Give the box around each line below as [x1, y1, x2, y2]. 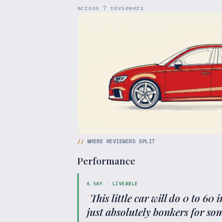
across [77, 4, 104, 11]
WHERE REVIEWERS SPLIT [87, 138, 155, 145]
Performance [77, 154, 135, 167]
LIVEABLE [112, 180, 138, 187]
